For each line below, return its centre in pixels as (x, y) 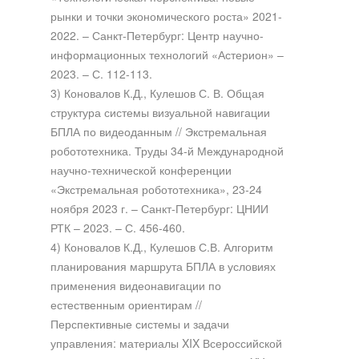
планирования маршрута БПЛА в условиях (163, 266)
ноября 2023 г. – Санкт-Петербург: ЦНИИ (159, 208)
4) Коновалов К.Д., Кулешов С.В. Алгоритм (161, 246)
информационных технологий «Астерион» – (167, 54)
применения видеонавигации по (135, 285)
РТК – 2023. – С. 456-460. (117, 227)
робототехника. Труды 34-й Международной (167, 150)
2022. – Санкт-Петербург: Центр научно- (157, 35)
